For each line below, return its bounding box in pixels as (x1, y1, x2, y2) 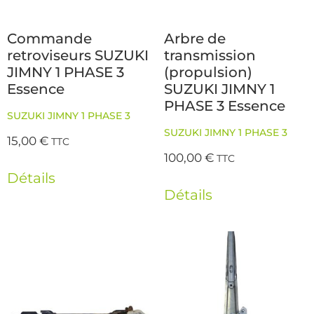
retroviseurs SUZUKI (7, 46, 149, 64)
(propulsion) (164, 63, 252, 81)
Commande (7, 29, 92, 47)
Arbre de (164, 29, 226, 47)
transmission (164, 46, 256, 64)
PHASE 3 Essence (164, 97, 285, 114)
